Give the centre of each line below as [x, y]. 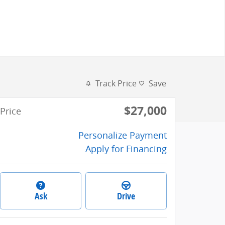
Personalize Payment [123, 135]
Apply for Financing [126, 149]
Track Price [116, 83]
